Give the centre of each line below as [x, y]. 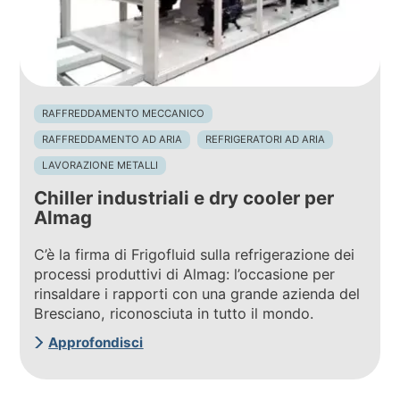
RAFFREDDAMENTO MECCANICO [124, 114]
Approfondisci [96, 343]
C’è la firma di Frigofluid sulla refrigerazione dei [195, 254]
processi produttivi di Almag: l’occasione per [185, 274]
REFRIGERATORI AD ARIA [266, 140]
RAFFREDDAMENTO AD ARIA [112, 140]
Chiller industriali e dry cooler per [184, 197]
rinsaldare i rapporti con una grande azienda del [197, 293]
